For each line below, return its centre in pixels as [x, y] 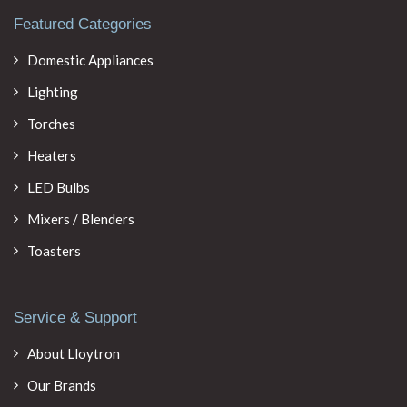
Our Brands [62, 385]
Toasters [54, 251]
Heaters [52, 155]
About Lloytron [74, 353]
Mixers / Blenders [81, 219]
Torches [51, 124]
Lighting [53, 92]
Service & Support [75, 318]
